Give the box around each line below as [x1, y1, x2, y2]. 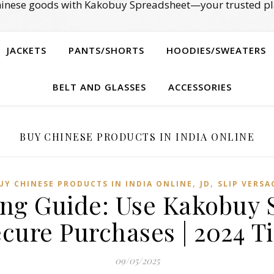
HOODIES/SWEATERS [166, 44, 266, 56]
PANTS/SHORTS [68, 44, 144, 56]
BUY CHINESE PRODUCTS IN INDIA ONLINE [20, 130, 254, 143]
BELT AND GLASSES [52, 81, 146, 93]
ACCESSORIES [168, 81, 232, 93]
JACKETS [7, 44, 46, 56]
